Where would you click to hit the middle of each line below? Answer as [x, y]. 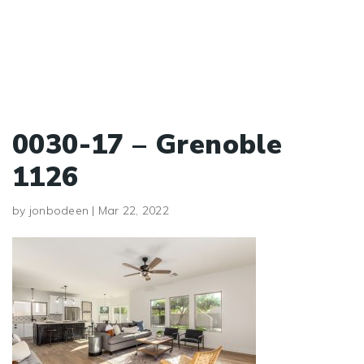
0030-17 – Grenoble [147, 145]
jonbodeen [58, 210]
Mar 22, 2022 [133, 210]
